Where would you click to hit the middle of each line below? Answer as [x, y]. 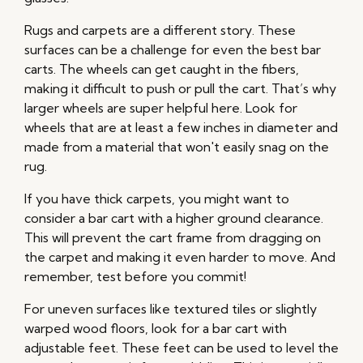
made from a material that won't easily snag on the [177, 147]
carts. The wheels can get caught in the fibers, [162, 69]
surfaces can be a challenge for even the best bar [173, 50]
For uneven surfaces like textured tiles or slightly [171, 309]
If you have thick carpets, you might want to [157, 199]
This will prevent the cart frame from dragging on [173, 238]
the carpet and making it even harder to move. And [180, 257]
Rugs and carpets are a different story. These [160, 30]
